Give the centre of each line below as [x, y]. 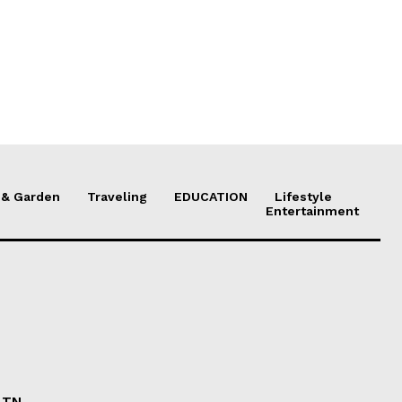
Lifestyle [303, 196]
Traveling [117, 196]
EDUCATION [211, 196]
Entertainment [312, 210]
